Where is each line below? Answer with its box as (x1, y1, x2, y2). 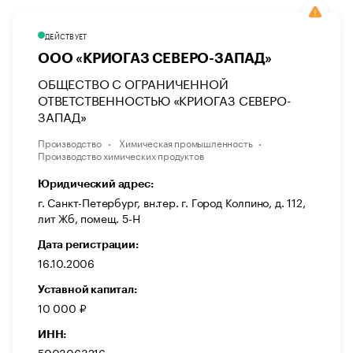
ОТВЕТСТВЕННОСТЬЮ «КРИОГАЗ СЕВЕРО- (38, 88, 292, 109)
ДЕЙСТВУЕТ (45, 29, 87, 41)
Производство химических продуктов (38, 147, 204, 163)
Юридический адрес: (38, 178, 154, 190)
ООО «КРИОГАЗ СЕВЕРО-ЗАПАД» (38, 50, 272, 65)
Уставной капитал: (38, 284, 137, 295)
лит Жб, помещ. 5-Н (38, 209, 140, 227)
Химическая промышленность (119, 135, 253, 150)
